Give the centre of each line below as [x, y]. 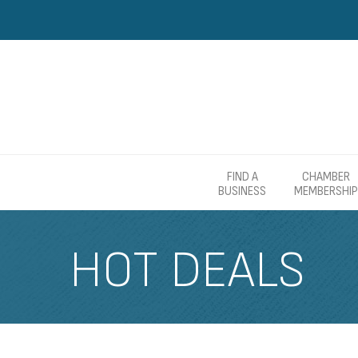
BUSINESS [242, 191]
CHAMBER [326, 177]
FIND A [242, 177]
